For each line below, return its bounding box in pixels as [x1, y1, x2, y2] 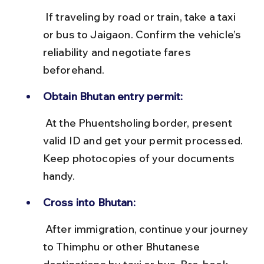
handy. [42, 169, 75, 183]
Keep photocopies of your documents [42, 151, 237, 165]
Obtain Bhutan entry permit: [42, 89, 183, 103]
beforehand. [42, 62, 105, 77]
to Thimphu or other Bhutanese [42, 239, 203, 253]
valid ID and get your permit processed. [42, 133, 246, 147]
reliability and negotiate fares [42, 45, 193, 59]
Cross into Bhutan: [42, 195, 136, 209]
